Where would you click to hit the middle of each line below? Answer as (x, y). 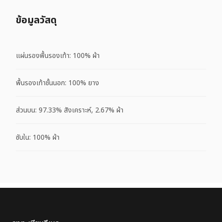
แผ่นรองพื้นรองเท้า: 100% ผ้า (58, 55)
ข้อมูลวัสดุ (36, 20)
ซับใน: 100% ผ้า (38, 137)
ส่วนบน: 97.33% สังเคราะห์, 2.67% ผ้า (70, 110)
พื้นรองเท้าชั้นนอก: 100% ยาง (57, 83)
